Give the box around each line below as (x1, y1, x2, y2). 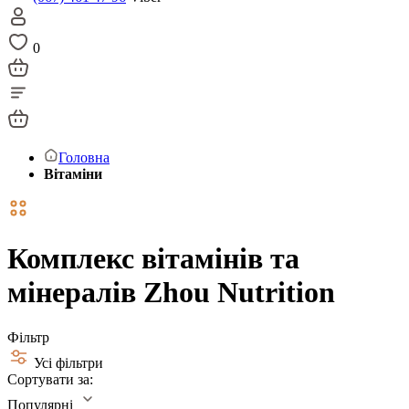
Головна (58, 150, 110, 165)
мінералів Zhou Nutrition (7, 276, 335, 309)
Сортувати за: (7, 371, 93, 387)
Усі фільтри (34, 354, 103, 371)
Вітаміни (44, 166, 102, 182)
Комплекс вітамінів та (7, 242, 299, 276)
